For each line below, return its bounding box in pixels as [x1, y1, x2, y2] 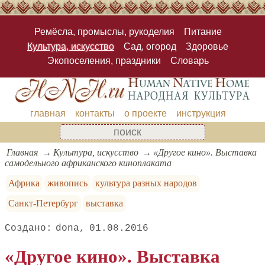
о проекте [124, 108, 167, 118]
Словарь [170, 55, 209, 66]
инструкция [176, 108, 226, 118]
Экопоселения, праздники [47, 55, 161, 66]
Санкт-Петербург [8, 198, 79, 208]
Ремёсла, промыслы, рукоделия [34, 27, 174, 37]
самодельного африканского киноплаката [5, 157, 172, 168]
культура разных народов [95, 177, 197, 188]
